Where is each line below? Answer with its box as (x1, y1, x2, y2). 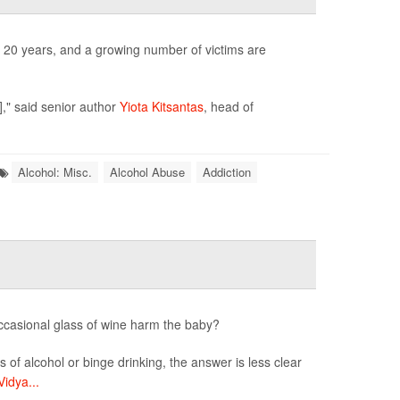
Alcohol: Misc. (17, 163, 92, 180)
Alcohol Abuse (109, 163, 185, 180)
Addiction (202, 163, 251, 180)
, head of (203, 97, 254, 115)
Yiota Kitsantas (119, 97, 204, 115)
